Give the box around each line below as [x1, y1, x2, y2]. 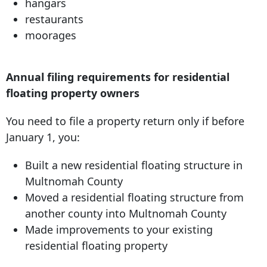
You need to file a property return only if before [6, 114, 244, 129]
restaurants [25, 12, 83, 27]
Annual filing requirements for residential [6, 70, 229, 85]
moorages [25, 28, 76, 43]
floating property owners [6, 86, 139, 101]
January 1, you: [6, 130, 80, 145]
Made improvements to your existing [25, 222, 213, 237]
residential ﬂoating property [25, 238, 167, 253]
